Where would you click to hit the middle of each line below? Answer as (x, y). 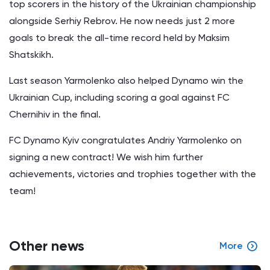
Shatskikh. (31, 54)
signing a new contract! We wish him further (106, 157)
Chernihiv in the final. (55, 114)
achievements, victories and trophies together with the (133, 174)
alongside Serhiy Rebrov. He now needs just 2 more (122, 20)
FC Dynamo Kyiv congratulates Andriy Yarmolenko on (125, 140)
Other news (47, 245)
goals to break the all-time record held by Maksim (119, 37)
